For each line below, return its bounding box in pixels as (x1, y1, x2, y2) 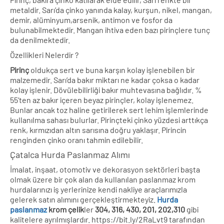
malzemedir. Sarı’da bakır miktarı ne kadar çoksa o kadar (10, 74, 199, 84)
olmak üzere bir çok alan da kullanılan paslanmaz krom (10, 174, 195, 184)
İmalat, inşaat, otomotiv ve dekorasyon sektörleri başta (10, 164, 200, 174)
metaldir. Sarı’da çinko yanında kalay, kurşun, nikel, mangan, (10, 4, 212, 14)
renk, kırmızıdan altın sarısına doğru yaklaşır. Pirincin (10, 124, 186, 134)
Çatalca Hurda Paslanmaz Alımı (10, 148, 130, 160)
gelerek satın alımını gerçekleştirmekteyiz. (10, 194, 157, 204)
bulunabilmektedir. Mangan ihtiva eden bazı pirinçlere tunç (10, 24, 210, 34)
